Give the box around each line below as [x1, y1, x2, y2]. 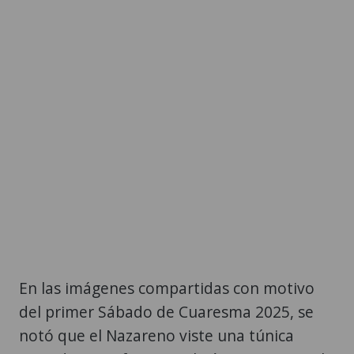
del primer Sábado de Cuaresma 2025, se [19, 300, 314, 322]
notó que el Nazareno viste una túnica [19, 324, 294, 346]
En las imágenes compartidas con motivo [19, 277, 314, 299]
